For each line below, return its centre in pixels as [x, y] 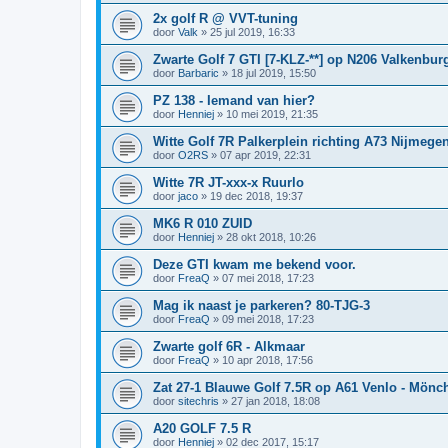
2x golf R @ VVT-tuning [225, 18]
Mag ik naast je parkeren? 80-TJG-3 [261, 305]
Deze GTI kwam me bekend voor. [254, 264]
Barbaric [198, 72]
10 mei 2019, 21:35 [272, 113]
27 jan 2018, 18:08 [275, 400]
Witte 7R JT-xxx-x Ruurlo [228, 182]
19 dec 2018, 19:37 [256, 195]
